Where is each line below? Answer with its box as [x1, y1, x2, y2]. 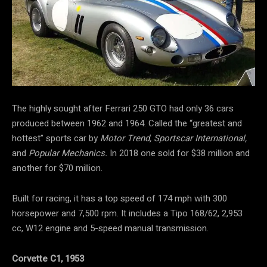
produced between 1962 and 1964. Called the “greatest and [12, 116, 242, 130]
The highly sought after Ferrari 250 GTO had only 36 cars [12, 101, 234, 115]
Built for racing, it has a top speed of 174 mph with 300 [12, 191, 227, 205]
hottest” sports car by [12, 131, 100, 145]
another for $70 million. [12, 161, 103, 175]
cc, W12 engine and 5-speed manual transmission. [12, 221, 209, 235]
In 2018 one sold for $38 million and [110, 146, 250, 160]
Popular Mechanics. [26, 146, 110, 160]
